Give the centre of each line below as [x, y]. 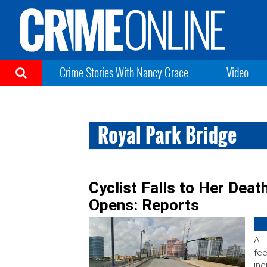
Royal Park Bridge [167, 135]
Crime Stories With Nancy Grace [124, 72]
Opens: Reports [144, 205]
